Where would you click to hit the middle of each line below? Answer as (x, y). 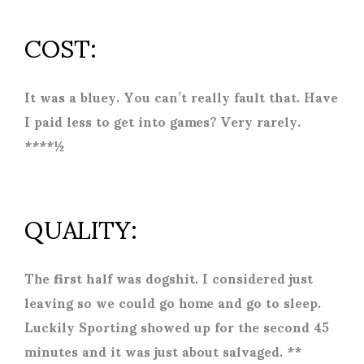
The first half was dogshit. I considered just (169, 277)
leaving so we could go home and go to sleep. (173, 301)
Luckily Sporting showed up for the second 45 (177, 326)
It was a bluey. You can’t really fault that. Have (181, 96)
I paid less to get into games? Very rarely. (162, 120)
